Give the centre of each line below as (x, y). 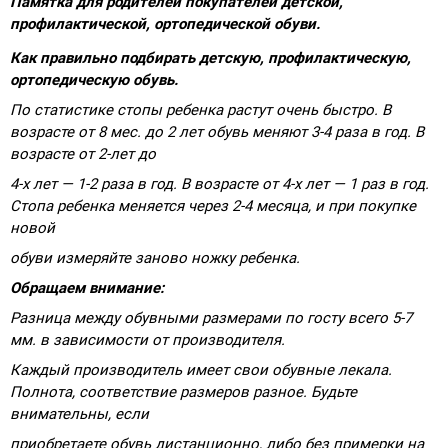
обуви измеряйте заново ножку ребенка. (155, 257)
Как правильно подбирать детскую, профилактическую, (210, 57)
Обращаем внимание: (87, 287)
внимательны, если (79, 413)
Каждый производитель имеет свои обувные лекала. (201, 369)
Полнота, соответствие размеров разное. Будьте (183, 391)
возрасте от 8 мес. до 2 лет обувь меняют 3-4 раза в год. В (217, 131)
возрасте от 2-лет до (83, 153)
